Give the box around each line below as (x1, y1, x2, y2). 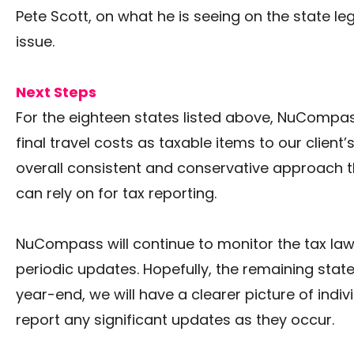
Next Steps (16, 81, 96, 102)
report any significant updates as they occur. (16, 309, 334, 330)
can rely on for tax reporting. (16, 183, 217, 203)
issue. (16, 31, 55, 51)
